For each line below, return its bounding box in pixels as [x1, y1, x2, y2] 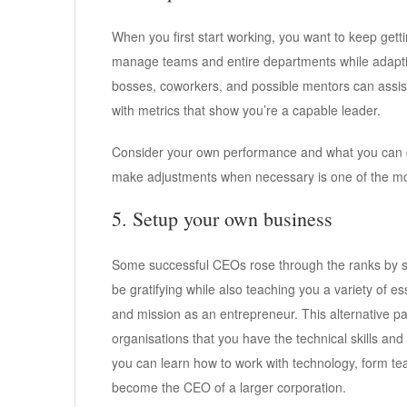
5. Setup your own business [112, 205, 333, 233]
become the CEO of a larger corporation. [112, 378, 346, 397]
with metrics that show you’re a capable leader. [112, 101, 381, 120]
